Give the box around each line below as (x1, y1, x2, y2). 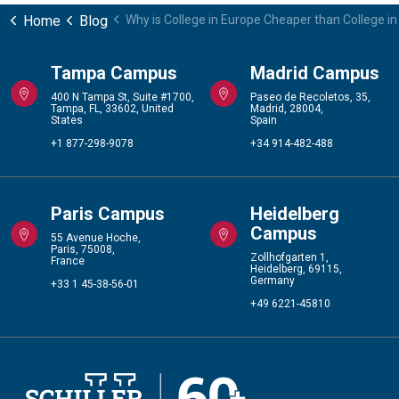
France (51, 255, 85, 268)
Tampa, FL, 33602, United (51, 102, 174, 116)
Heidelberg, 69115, (250, 263, 342, 276)
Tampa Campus (51, 62, 177, 85)
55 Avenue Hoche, (51, 232, 141, 245)
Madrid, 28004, (250, 102, 323, 116)
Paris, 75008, (51, 243, 115, 256)
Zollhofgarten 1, (250, 251, 329, 265)
